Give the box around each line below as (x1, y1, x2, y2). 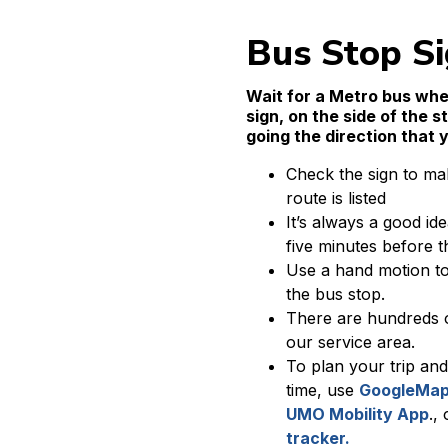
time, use (286, 380, 359, 400)
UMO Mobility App (286, 404, 429, 424)
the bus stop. (286, 284, 385, 304)
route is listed (286, 188, 386, 208)
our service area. (286, 332, 415, 352)
